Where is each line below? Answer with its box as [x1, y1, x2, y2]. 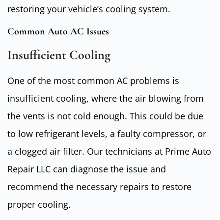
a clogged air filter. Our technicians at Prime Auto [7, 145, 211, 158]
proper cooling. [7, 198, 71, 211]
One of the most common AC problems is [7, 75, 179, 87]
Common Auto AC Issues [7, 26, 109, 38]
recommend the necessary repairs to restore [7, 181, 192, 193]
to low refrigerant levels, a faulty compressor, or [7, 128, 206, 140]
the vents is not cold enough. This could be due [7, 110, 203, 122]
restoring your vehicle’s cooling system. [7, 3, 170, 15]
